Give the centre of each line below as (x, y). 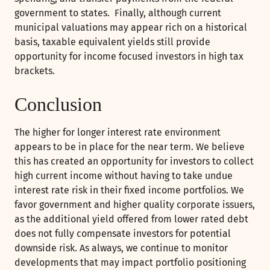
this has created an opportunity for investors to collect (134, 162)
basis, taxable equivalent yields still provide (112, 42)
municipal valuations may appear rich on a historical (131, 28)
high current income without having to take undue (124, 176)
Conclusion (58, 105)
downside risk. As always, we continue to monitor (121, 248)
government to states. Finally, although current (118, 13)
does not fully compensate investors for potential (123, 234)
